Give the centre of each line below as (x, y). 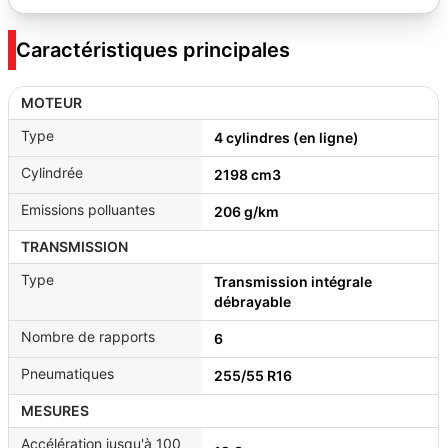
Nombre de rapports (88, 336)
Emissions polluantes (88, 209)
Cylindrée (52, 172)
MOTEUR (51, 102)
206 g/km (246, 211)
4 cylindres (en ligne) (286, 137)
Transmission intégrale (293, 281)
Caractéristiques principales (153, 50)
